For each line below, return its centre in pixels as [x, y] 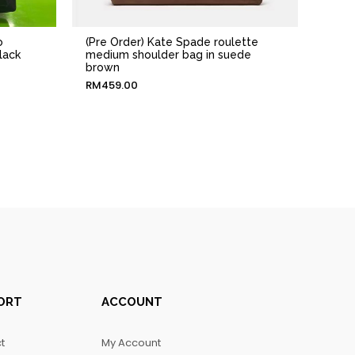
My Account [131, 343]
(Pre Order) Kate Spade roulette [172, 42]
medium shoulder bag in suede [168, 54]
